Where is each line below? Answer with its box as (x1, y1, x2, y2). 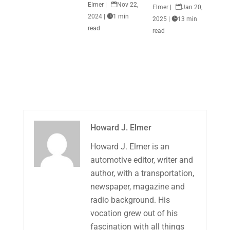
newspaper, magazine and (90, 182, 185, 191)
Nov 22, (117, 1, 138, 8)
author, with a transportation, (90, 168, 194, 178)
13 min (178, 15, 198, 23)
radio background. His (90, 195, 170, 205)
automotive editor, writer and (90, 155, 193, 165)
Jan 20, (182, 4, 203, 11)
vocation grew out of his (90, 208, 178, 218)
